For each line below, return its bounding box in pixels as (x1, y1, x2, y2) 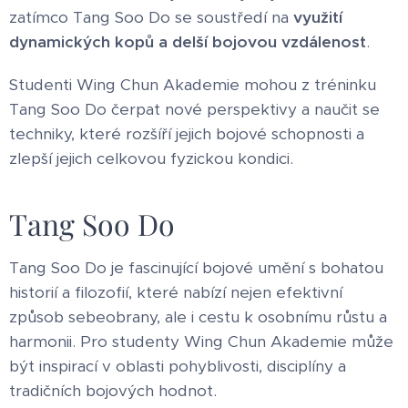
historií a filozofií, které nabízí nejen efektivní (9, 281, 342, 302)
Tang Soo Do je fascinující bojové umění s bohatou (9, 257, 383, 278)
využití (293, 6, 342, 27)
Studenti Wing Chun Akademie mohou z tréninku (9, 74, 376, 95)
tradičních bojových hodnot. (9, 380, 217, 401)
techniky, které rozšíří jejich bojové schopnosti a (9, 123, 364, 144)
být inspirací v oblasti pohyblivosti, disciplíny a (9, 355, 346, 376)
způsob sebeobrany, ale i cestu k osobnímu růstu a (9, 306, 387, 327)
